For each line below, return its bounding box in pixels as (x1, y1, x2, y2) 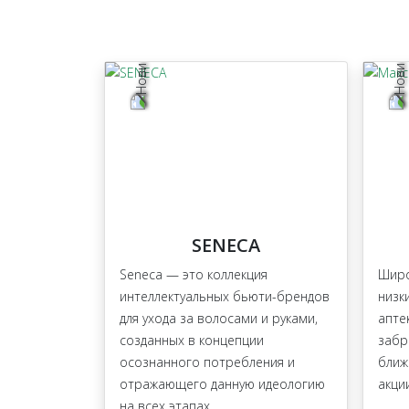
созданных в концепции (120, 331, 264, 350)
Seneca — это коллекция (120, 266, 267, 284)
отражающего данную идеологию (120, 375, 325, 393)
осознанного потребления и (120, 353, 295, 372)
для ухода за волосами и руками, (120, 309, 318, 328)
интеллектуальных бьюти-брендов (120, 288, 330, 306)
